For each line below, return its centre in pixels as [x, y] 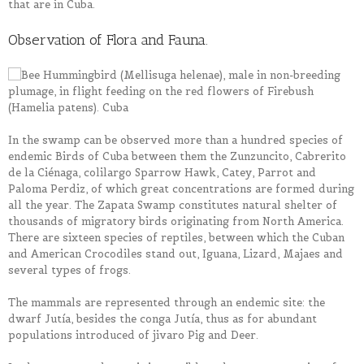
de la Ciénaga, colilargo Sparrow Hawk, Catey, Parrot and [162, 173]
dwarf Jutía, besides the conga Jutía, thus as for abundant [162, 319]
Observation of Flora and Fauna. [108, 40]
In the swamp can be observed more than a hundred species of [175, 141]
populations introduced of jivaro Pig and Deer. [133, 336]
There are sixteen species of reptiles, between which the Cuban [176, 238]
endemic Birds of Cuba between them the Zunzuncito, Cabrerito [177, 157]
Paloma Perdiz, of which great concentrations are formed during [181, 189]
